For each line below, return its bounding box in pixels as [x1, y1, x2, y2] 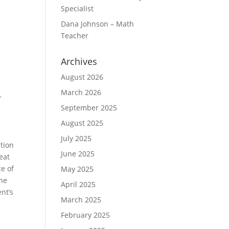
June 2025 [61, 149, 95, 158]
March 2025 [61, 195, 102, 204]
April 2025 [61, 179, 96, 189]
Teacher [61, 31, 89, 40]
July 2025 [61, 133, 92, 143]
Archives [61, 55, 98, 67]
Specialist [61, 4, 94, 13]
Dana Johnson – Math [61, 19, 134, 29]
